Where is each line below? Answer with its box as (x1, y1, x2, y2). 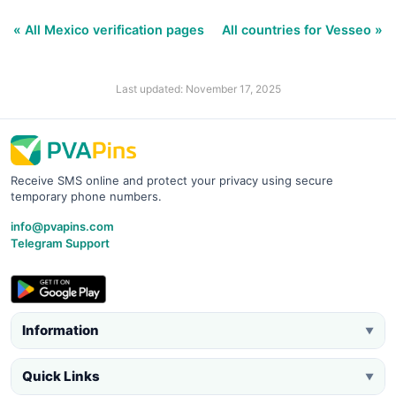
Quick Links (22, 367, 100, 385)
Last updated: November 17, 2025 (115, 81, 281, 95)
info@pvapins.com (11, 218, 114, 233)
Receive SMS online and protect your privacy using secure (11, 172, 333, 187)
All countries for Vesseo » (222, 21, 383, 37)
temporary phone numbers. (11, 188, 162, 203)
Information (22, 321, 99, 339)
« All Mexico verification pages (13, 21, 208, 37)
